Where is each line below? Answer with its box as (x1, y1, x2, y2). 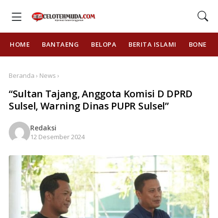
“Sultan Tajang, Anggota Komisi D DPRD (9, 87, 193, 100)
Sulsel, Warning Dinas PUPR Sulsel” (9, 99, 169, 112)
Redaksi (30, 123, 56, 132)
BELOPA (91, 40, 116, 49)
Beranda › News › (9, 71, 59, 80)
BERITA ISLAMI (128, 40, 177, 49)
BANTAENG (42, 40, 79, 49)
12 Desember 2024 (30, 132, 85, 141)
